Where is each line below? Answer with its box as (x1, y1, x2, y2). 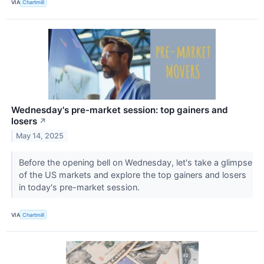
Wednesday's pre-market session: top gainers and (11, 104, 228, 115)
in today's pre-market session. (18, 181, 142, 192)
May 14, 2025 (16, 131, 64, 140)
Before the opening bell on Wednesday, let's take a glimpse (18, 157, 252, 167)
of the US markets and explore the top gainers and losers (18, 169, 246, 180)
